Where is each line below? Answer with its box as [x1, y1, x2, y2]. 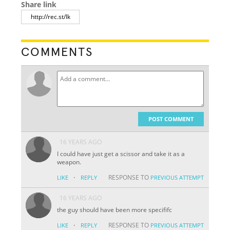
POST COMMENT [148, 114, 194, 123]
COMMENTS [21, 46, 93, 59]
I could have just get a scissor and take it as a [57, 149, 185, 158]
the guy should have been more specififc [57, 205, 172, 214]
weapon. [57, 157, 82, 166]
